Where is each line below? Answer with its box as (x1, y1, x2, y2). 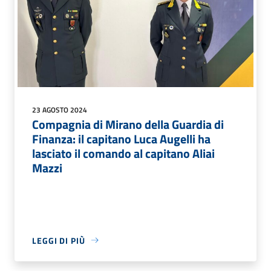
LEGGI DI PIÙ (32, 233, 85, 247)
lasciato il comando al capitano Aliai (32, 143, 215, 163)
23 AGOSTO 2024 (32, 103, 87, 116)
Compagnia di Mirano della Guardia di (32, 114, 224, 134)
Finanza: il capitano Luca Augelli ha (32, 129, 211, 148)
